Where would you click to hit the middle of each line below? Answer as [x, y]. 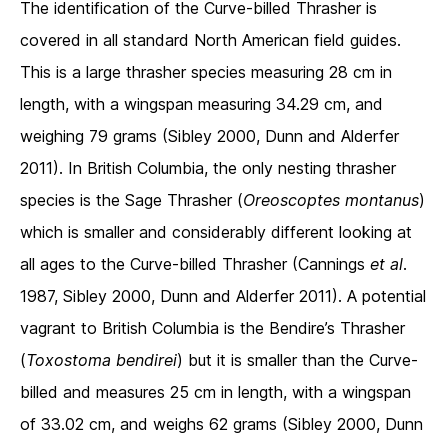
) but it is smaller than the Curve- [297, 360]
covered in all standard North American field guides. [210, 40]
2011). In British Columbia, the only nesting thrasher [208, 168]
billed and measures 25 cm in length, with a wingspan [215, 392]
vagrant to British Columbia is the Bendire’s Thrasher [212, 328]
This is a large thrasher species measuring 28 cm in [206, 72]
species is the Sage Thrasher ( [131, 200]
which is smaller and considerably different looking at [216, 232]
